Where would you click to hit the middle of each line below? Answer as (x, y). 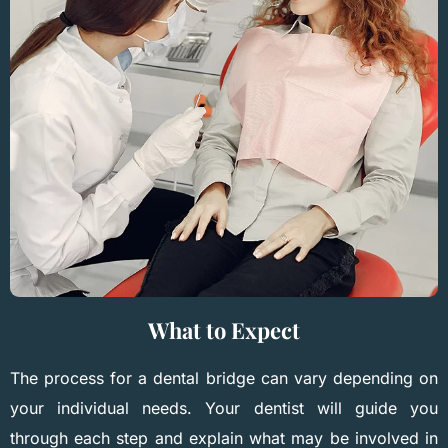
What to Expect (224, 329)
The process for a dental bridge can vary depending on (224, 377)
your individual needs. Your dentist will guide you (224, 407)
